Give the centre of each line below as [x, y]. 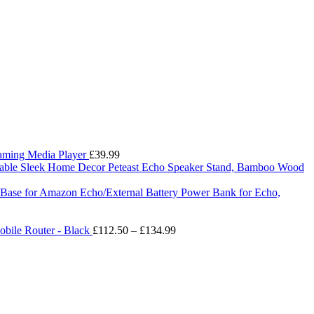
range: [189, 242]
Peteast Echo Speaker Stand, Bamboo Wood [206, 167]
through [192, 267]
